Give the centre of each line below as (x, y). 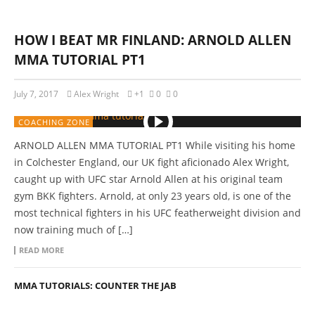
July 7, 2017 (36, 94)
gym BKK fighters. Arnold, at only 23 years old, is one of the (153, 196)
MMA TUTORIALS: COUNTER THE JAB (95, 285)
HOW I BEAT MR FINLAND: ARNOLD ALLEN (153, 40)
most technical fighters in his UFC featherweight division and (157, 213)
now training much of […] (73, 230)
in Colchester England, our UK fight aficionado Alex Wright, (152, 162)
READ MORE (41, 250)
